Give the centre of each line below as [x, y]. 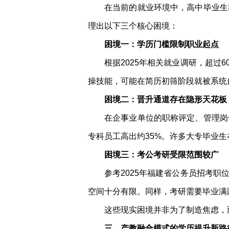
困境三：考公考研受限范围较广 [162, 155]
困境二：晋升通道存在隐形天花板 [166, 99]
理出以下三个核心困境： [133, 26]
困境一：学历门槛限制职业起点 [162, 44]
